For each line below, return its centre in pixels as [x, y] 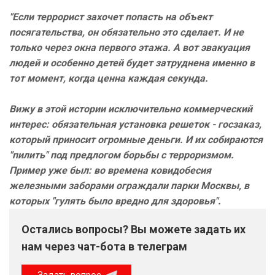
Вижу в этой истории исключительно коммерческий [131, 109]
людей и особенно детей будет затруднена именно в [132, 63]
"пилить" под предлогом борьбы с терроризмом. [122, 155]
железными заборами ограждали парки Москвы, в [129, 186]
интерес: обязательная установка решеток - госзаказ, [135, 125]
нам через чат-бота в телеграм [104, 247]
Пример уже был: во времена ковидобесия [110, 171]
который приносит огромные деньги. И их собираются [136, 140]
